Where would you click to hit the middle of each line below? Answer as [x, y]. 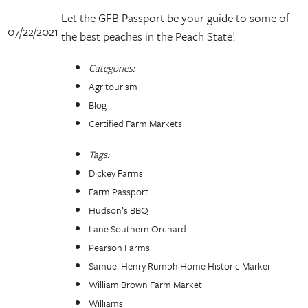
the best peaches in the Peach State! [148, 36]
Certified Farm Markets [135, 123]
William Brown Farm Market [145, 284]
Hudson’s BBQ [119, 210]
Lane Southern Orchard [137, 229]
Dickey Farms [116, 173]
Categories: [112, 68]
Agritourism [113, 86]
